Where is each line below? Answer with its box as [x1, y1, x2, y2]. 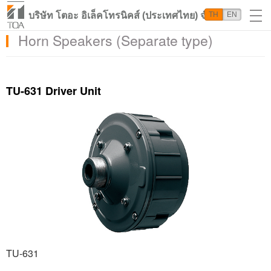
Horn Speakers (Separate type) [18, 30, 213, 50]
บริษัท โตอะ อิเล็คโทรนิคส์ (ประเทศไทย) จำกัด [28, 10, 223, 21]
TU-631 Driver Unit [6, 83, 101, 99]
